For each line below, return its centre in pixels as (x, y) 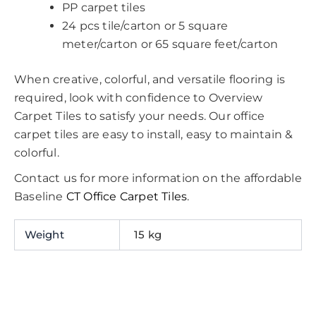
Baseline (40, 197)
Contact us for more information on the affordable (158, 178)
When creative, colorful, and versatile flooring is (150, 80)
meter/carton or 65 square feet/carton (170, 44)
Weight (44, 235)
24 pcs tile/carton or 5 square (145, 26)
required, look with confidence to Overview (139, 98)
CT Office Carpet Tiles (127, 197)
